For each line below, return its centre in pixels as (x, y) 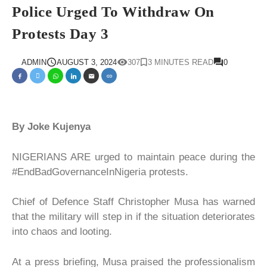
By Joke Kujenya (51, 127)
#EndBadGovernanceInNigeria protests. (100, 172)
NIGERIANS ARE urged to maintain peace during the (133, 157)
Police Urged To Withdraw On (113, 11)
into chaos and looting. (62, 232)
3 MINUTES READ (181, 62)
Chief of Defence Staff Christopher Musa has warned (133, 202)
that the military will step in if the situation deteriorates (133, 217)
